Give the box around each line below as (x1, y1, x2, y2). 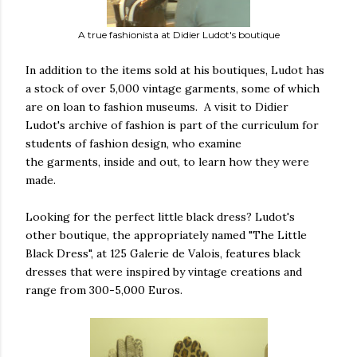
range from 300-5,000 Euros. (25, 283, 182, 297)
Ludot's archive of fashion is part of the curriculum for (25, 118, 319, 132)
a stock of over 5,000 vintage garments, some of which (25, 81, 320, 96)
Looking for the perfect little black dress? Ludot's (25, 210, 295, 224)
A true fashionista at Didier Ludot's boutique (77, 29, 280, 41)
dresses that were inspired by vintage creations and (25, 265, 302, 279)
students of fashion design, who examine (25, 136, 241, 151)
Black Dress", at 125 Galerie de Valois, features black (25, 246, 300, 261)
